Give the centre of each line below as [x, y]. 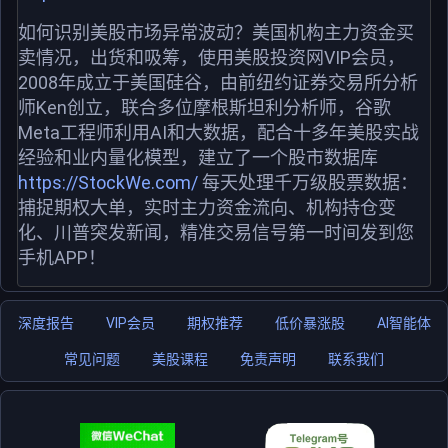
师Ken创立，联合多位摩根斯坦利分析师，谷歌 [204, 107]
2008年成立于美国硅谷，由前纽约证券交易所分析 [218, 82]
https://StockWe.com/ [108, 182]
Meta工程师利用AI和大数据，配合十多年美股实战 [218, 132]
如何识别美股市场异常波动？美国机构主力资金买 [216, 32]
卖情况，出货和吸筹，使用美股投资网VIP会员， [211, 57]
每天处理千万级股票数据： [308, 182]
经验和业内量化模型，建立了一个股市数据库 [198, 157]
